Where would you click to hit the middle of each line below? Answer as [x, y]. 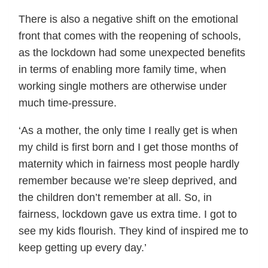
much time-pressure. [68, 103]
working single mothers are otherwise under [123, 86]
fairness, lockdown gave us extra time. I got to [128, 214]
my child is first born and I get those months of [128, 147]
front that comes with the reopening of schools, [130, 36]
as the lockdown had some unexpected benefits [132, 53]
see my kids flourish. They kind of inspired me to [133, 231]
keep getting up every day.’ [83, 248]
